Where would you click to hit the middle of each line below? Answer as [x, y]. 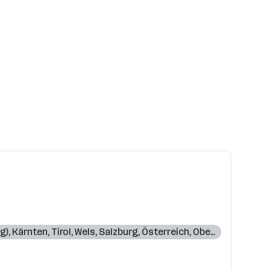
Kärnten [30, 232]
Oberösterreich [202, 232]
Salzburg [118, 232]
